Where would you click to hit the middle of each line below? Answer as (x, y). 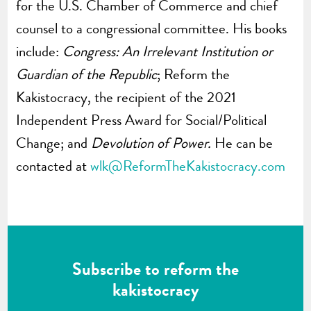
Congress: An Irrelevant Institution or (168, 51)
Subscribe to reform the (155, 269)
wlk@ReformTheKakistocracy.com (188, 166)
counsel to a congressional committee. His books (152, 28)
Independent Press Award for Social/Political (142, 120)
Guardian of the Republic (87, 74)
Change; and (54, 143)
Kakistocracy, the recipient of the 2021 (126, 97)
